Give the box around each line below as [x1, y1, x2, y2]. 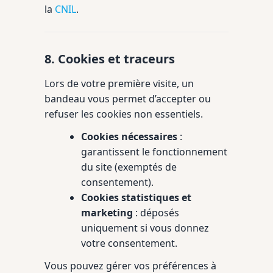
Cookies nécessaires [81, 130, 177, 143]
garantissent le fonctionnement [81, 145, 227, 158]
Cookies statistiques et [81, 191, 191, 204]
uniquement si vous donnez [81, 221, 209, 235]
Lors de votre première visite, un [44, 77, 194, 90]
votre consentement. [81, 236, 177, 250]
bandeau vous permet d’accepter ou [44, 92, 211, 105]
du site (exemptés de [81, 160, 177, 174]
